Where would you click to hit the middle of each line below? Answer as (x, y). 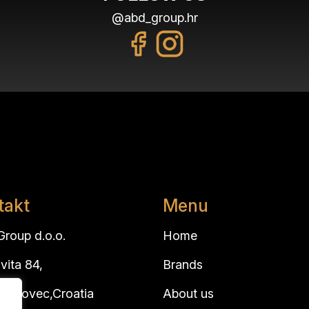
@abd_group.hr (154, 18)
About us (188, 294)
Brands (183, 265)
